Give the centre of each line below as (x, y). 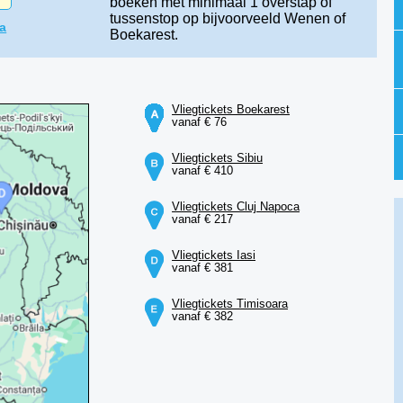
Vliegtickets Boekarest (231, 109)
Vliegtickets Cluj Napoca (236, 206)
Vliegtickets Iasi (214, 255)
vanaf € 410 (203, 170)
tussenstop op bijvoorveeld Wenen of (227, 18)
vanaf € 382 (203, 316)
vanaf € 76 (200, 122)
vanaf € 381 (203, 268)
